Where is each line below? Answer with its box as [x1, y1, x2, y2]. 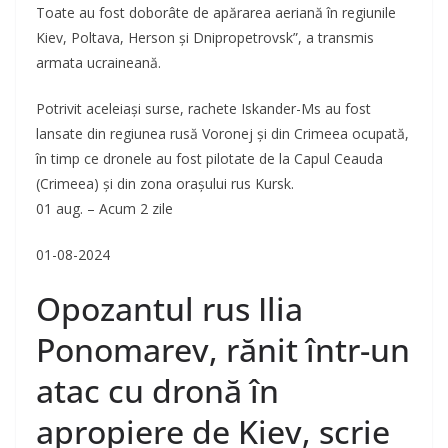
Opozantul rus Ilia [36, 287, 303, 331]
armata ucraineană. [36, 53, 161, 73]
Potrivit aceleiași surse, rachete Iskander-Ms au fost [36, 99, 371, 119]
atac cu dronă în [36, 369, 279, 413]
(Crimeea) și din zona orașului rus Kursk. [36, 174, 294, 194]
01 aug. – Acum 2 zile [36, 199, 173, 219]
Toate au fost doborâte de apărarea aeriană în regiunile [36, 3, 396, 23]
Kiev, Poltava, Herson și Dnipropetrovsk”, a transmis [36, 28, 374, 48]
